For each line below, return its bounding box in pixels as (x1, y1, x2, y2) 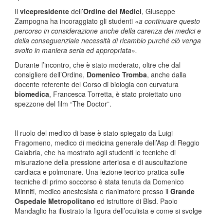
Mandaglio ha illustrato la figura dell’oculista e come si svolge (15, 206, 202, 216)
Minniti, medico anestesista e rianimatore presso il (15, 186, 170, 196)
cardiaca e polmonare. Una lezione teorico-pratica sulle (15, 167, 184, 177)
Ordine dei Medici (83, 6, 142, 16)
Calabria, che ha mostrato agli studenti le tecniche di (15, 147, 176, 157)
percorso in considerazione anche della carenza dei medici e (15, 26, 201, 36)
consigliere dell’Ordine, (15, 70, 87, 79)
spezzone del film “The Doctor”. (15, 99, 111, 109)
